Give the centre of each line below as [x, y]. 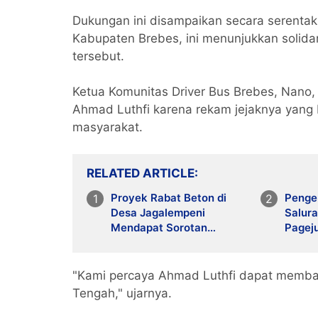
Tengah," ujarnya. [122, 293]
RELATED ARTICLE [141, 173]
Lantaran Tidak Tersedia [174, 242]
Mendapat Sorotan [159, 227]
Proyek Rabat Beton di [169, 198]
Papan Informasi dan [164, 257]
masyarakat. [109, 127]
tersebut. [98, 56]
